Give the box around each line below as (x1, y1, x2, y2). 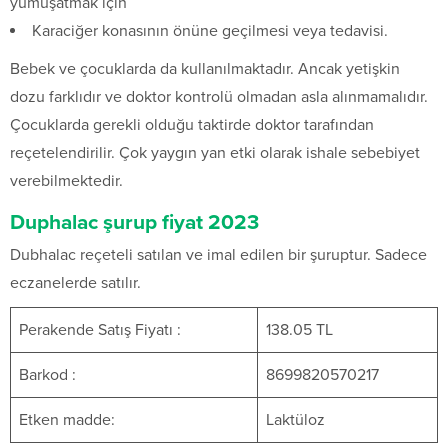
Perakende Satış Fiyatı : (19, 320, 181, 341)
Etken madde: (19, 410, 115, 431)
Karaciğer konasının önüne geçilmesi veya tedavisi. (32, 21, 388, 42)
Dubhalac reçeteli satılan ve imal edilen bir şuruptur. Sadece (10, 245, 427, 266)
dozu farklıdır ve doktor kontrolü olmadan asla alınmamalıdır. (10, 87, 428, 108)
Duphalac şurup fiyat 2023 (10, 210, 259, 236)
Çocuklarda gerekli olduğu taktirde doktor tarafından (10, 115, 374, 136)
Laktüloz (266, 410, 325, 431)
